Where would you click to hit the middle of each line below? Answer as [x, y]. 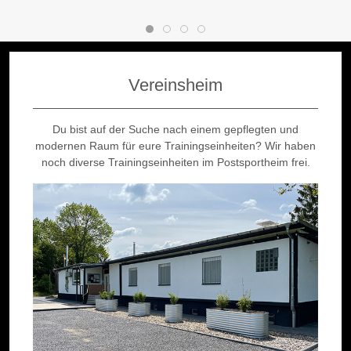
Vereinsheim [175, 85]
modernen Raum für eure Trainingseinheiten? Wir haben [175, 146]
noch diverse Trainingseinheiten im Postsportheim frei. [175, 163]
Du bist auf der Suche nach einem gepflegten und [175, 130]
